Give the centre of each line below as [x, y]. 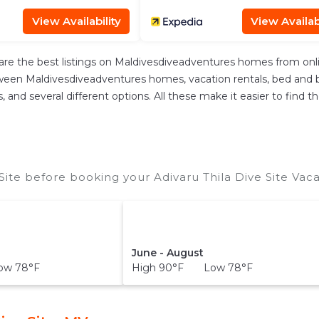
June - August [168, 252]
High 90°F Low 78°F [193, 267]
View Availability [76, 21]
